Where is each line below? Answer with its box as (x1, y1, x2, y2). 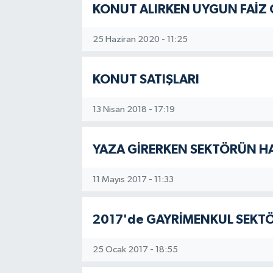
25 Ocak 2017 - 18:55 (92, 244, 178, 254)
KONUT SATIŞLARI (92, 73, 199, 87)
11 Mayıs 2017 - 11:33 (92, 174, 174, 184)
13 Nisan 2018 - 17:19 (92, 104, 175, 114)
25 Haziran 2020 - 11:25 (92, 34, 188, 44)
